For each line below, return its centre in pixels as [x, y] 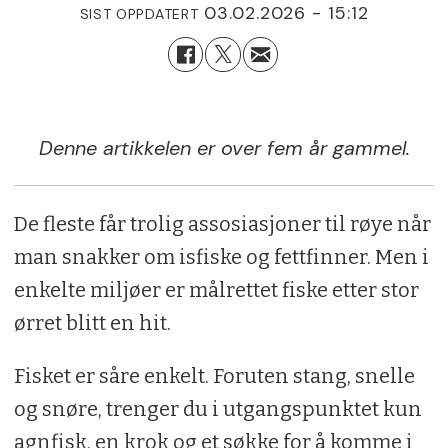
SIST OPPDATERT [139, 13]
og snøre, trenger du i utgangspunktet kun [217, 408]
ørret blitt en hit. [92, 322]
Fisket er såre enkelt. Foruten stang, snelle [214, 375]
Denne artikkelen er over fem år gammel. [224, 148]
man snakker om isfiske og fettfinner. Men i [221, 256]
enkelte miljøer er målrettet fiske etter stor [216, 289]
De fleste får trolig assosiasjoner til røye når [222, 223]
